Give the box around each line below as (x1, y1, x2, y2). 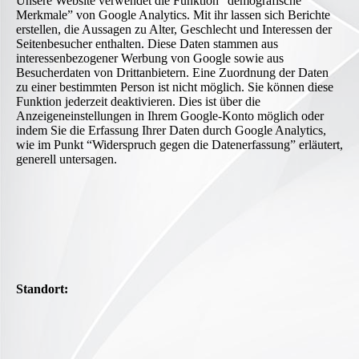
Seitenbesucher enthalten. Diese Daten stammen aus (16, 37, 278, 51)
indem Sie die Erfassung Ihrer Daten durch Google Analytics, (16, 123, 326, 138)
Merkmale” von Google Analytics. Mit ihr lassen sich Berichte (16, 8, 330, 22)
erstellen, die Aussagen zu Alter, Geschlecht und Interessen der (16, 22, 332, 37)
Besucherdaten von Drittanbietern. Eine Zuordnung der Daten (16, 66, 329, 80)
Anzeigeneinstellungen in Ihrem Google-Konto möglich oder (16, 109, 324, 123)
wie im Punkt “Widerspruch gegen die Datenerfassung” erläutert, (16, 138, 343, 152)
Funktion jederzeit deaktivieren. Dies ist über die (16, 95, 260, 109)
